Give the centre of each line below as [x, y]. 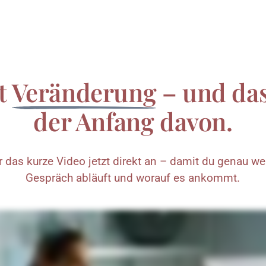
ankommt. [214, 178]
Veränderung [84, 92]
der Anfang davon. [133, 121]
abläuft [95, 178]
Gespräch [51, 178]
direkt [129, 161]
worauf [155, 178]
